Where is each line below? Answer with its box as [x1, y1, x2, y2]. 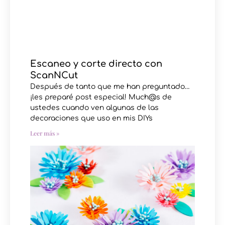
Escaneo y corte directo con [30, 58, 162, 69]
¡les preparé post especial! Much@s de [30, 93, 172, 101]
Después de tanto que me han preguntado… [30, 82, 190, 90]
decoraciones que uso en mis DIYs [30, 114, 153, 122]
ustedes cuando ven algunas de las [30, 103, 159, 111]
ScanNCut [30, 70, 78, 80]
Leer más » [30, 129, 59, 137]
